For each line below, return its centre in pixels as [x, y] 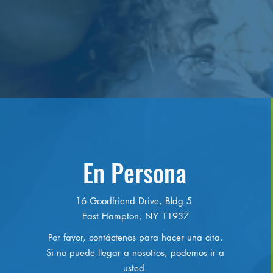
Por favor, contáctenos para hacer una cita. [135, 237]
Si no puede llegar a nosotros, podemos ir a [136, 252]
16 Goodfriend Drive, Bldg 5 [136, 200]
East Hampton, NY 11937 [135, 216]
